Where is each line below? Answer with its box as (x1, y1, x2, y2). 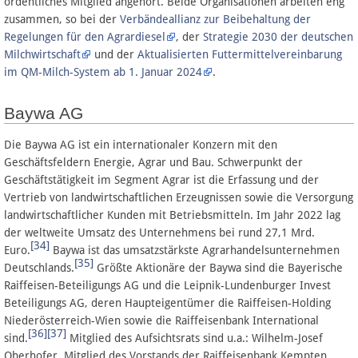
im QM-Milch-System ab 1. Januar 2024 (4, 65, 202, 78)
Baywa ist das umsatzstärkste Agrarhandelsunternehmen (50, 243, 340, 257)
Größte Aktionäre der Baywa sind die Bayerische (93, 261, 343, 274)
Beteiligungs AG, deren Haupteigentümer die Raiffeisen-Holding (4, 296, 331, 309)
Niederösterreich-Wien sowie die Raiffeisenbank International (4, 313, 319, 327)
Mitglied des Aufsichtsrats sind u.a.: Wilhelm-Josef (66, 331, 323, 344)
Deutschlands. (4, 261, 74, 274)
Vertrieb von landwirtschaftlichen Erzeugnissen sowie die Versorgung (4, 190, 353, 204)
